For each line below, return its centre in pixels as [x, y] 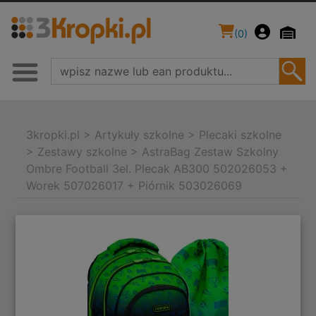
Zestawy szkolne [83, 152]
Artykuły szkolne [140, 135]
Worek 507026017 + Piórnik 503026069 [134, 186]
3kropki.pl [53, 135]
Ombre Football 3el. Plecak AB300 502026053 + [157, 169]
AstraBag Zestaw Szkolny [211, 152]
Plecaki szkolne [241, 135]
